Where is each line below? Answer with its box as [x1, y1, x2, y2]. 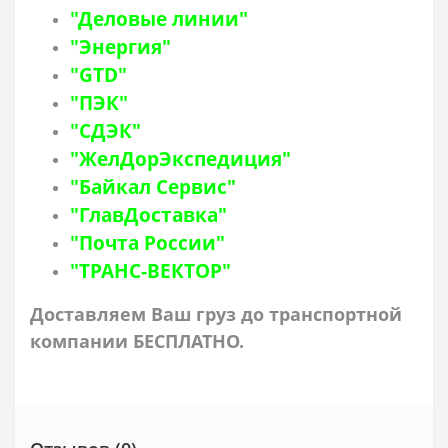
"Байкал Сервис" [70, 173, 236, 199]
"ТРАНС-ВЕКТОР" [70, 257, 231, 283]
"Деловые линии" [70, 5, 248, 31]
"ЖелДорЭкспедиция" [70, 145, 291, 171]
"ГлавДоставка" [70, 201, 227, 227]
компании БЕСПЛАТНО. [30, 328, 244, 353]
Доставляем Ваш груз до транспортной [30, 301, 402, 326]
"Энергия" [70, 33, 171, 59]
